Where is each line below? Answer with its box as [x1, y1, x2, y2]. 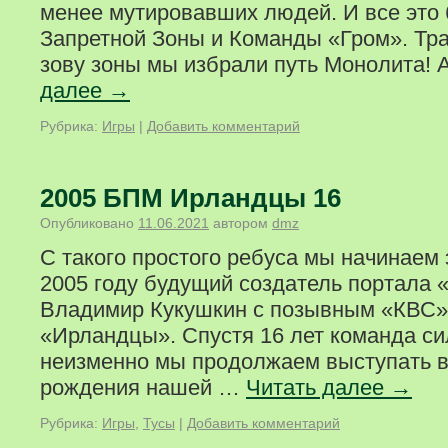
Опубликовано [40, 215, 134, 231]
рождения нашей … [40, 375, 246, 400]
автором [213, 215, 268, 231]
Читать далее [246, 375, 390, 400]
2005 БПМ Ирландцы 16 [40, 183, 341, 213]
